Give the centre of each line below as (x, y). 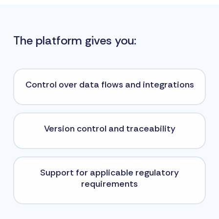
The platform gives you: (75, 40)
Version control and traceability (109, 128)
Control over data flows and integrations (109, 84)
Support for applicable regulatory (109, 172)
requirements (109, 184)
